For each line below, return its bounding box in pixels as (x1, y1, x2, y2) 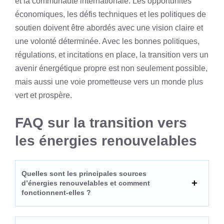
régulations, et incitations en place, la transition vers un (15, 50, 208, 59)
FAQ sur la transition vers (15, 114, 187, 130)
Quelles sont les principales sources (21, 169, 146, 177)
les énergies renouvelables (15, 132, 197, 148)
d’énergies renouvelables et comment (21, 178, 150, 187)
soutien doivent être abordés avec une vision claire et (15, 23, 203, 32)
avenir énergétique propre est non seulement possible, (15, 63, 207, 72)
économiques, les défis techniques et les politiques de (15, 9, 206, 18)
